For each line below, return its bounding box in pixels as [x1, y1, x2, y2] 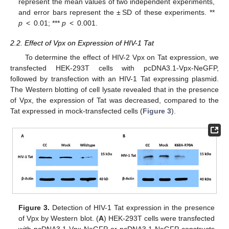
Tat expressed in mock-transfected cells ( [10, 106, 143, 115]
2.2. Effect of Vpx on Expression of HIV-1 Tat [10, 38, 154, 47]
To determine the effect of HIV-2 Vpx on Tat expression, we [25, 53, 219, 61]
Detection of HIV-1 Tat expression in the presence [50, 203, 215, 212]
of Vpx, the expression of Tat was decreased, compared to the [10, 96, 219, 104]
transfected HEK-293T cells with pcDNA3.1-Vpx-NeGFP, [10, 63, 219, 72]
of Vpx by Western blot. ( [18, 214, 99, 223]
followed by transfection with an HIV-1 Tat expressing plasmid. [10, 74, 219, 83]
